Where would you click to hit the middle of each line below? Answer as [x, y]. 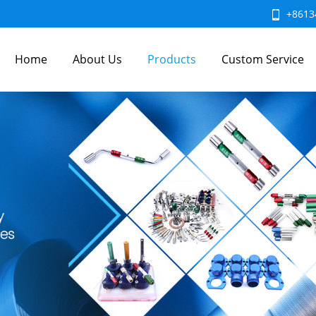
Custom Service [263, 59]
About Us [98, 59]
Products [172, 59]
